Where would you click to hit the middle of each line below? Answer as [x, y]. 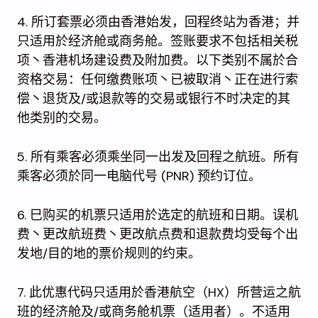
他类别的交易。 [62, 117]
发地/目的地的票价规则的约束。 [109, 253]
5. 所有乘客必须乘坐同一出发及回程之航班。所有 [158, 157]
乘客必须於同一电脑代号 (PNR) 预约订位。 [139, 176]
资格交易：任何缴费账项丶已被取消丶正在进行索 [158, 79]
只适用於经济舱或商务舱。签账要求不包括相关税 [158, 41]
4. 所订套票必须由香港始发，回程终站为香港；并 [158, 22]
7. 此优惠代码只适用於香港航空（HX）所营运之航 [159, 292]
